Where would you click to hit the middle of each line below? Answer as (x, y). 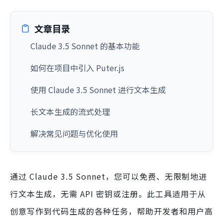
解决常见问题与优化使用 (74, 133)
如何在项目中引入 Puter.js (77, 68)
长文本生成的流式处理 (70, 111)
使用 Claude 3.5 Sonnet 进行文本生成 (98, 90)
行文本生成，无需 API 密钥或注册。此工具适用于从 (108, 194)
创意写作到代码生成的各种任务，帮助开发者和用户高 (111, 211)
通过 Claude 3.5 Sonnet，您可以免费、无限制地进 (109, 176)
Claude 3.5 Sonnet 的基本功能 (85, 46)
